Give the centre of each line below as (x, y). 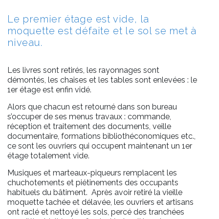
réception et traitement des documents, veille (89, 126)
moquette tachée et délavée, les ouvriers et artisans (100, 202)
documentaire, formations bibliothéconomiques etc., (101, 136)
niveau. (25, 42)
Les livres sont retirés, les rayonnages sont (83, 70)
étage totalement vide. (48, 155)
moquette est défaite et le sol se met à (102, 31)
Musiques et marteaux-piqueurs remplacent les (92, 173)
